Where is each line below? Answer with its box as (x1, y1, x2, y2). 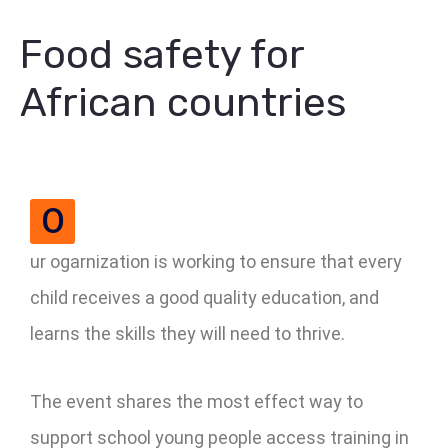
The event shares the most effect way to (30, 390, 363, 412)
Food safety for (20, 30, 304, 78)
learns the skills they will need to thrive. (30, 322, 345, 344)
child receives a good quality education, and (30, 286, 379, 308)
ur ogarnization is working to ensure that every (30, 250, 402, 272)
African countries (20, 78, 346, 126)
